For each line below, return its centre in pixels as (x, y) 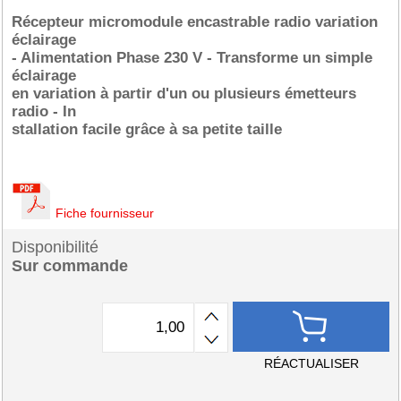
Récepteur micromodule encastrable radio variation (195, 22)
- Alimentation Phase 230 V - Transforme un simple (192, 58)
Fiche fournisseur (105, 213)
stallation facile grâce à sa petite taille (147, 129)
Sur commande (70, 266)
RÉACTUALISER (311, 363)
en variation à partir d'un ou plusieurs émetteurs (184, 94)
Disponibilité (55, 247)
